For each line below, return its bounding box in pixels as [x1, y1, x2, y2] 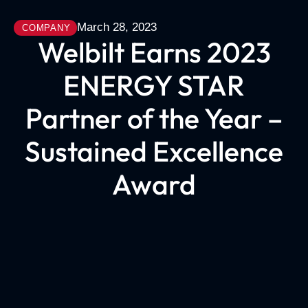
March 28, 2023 [77, 21, 157, 34]
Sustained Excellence [25, 133, 283, 169]
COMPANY [22, 22, 71, 33]
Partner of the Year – [25, 100, 283, 136]
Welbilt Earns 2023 [37, 34, 271, 70]
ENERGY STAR [63, 67, 245, 103]
